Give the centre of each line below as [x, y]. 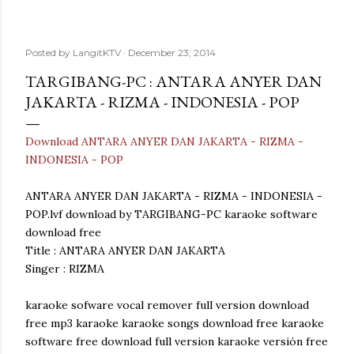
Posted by [49, 53]
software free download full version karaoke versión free [177, 341]
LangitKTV [97, 53]
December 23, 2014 [172, 53]
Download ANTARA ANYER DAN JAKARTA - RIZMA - [164, 141]
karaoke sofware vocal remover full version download [167, 305]
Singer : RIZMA [65, 269]
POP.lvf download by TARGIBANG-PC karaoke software [171, 214]
